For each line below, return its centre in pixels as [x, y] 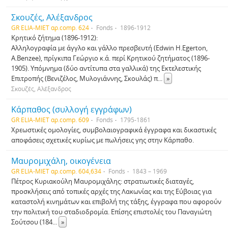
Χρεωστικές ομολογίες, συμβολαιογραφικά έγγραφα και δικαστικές [114, 130]
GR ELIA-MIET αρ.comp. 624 [50, 27]
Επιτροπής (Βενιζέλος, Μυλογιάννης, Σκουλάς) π [84, 78]
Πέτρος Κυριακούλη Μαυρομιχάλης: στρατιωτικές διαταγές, [103, 181]
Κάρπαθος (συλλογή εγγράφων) [72, 109]
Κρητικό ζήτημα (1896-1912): [54, 38]
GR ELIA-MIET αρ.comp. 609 [50, 120]
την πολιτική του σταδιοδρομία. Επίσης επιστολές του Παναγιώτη [111, 212]
